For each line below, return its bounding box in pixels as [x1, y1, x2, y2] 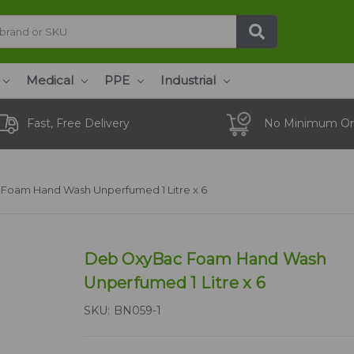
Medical [26, 72, 73, 88]
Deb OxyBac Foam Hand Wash [84, 249, 327, 269]
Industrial [160, 72, 216, 88]
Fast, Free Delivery [27, 116, 130, 131]
